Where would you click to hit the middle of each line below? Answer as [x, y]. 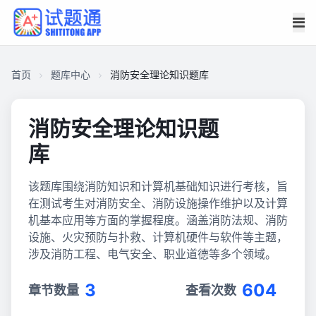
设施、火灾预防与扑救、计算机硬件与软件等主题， [158, 237]
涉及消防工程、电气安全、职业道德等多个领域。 [152, 254]
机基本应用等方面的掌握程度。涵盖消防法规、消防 [158, 220]
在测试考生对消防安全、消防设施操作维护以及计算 [158, 203]
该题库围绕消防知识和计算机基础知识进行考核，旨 [158, 186]
